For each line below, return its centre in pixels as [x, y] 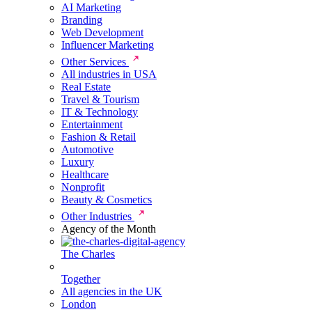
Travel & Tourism [100, 99]
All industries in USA [109, 74]
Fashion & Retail [99, 137]
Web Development [102, 32]
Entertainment [92, 124]
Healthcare [85, 174]
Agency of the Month [109, 229]
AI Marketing [91, 7]
